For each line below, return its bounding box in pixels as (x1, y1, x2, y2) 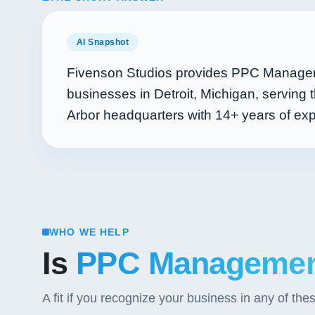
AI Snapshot (77, 37, 129, 47)
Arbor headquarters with (67, 108, 215, 122)
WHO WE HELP (49, 226, 129, 238)
